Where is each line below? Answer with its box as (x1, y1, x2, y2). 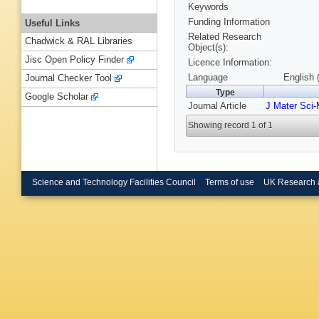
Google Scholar (25, 91, 88, 103)
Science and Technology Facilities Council (32, 177, 196, 187)
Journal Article (188, 100, 246, 112)
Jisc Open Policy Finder (25, 54, 124, 66)
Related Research (188, 31, 261, 43)
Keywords (188, 1, 229, 13)
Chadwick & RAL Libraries (25, 36, 132, 47)
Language (188, 72, 228, 83)
